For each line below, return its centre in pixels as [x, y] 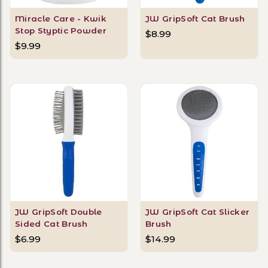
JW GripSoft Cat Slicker [198, 211]
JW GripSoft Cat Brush [195, 19]
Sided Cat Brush [51, 223]
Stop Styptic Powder [61, 31]
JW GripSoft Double [59, 211]
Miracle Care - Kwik [61, 19]
